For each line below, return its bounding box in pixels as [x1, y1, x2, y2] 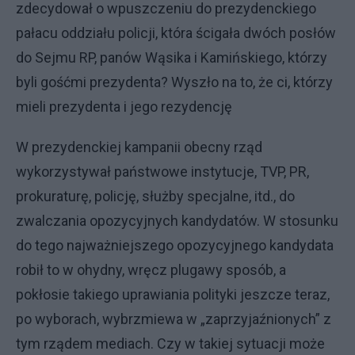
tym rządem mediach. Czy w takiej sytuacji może [16, 334, 325, 352]
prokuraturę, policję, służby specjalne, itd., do [16, 187, 295, 204]
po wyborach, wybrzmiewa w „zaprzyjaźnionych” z [16, 310, 331, 327]
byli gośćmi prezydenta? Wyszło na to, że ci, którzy [16, 73, 333, 90]
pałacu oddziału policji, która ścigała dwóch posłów [16, 24, 336, 41]
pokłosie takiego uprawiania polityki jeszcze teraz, [16, 285, 330, 303]
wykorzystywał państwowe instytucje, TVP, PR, [16, 162, 309, 180]
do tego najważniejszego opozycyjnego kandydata [16, 236, 334, 254]
